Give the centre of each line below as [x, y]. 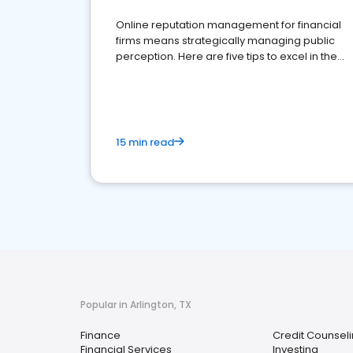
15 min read [145, 142]
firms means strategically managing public [225, 41]
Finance [100, 335]
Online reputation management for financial [229, 25]
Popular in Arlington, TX [136, 305]
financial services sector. [179, 72]
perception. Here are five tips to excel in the [227, 56]
